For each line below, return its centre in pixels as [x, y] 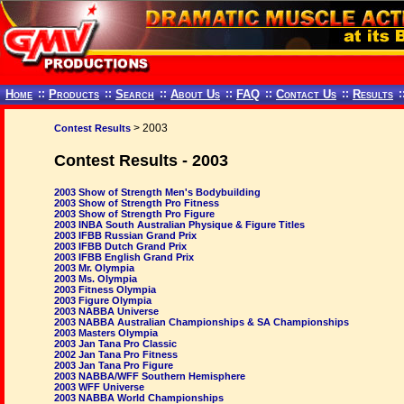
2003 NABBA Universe [106, 311]
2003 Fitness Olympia [105, 289]
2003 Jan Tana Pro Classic [115, 344]
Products [74, 94]
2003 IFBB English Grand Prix [124, 257]
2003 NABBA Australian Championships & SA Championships [202, 322]
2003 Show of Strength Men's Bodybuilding [157, 192]
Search [135, 94]
